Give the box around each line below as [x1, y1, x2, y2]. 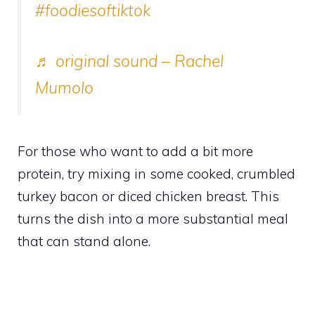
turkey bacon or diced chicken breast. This [18, 187, 279, 205]
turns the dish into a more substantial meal [18, 210, 288, 227]
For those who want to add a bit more [18, 142, 253, 160]
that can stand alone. [18, 232, 150, 250]
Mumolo [35, 77, 94, 98]
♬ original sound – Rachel [35, 51, 224, 72]
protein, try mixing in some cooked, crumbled [18, 165, 295, 182]
